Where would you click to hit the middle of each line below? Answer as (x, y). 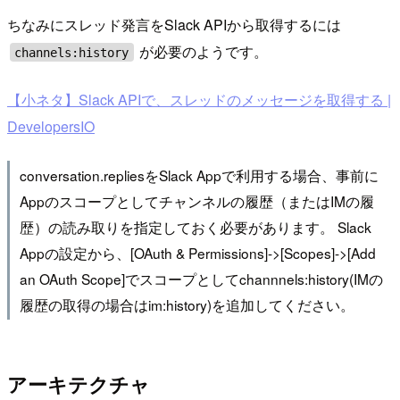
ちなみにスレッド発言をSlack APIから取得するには (174, 25)
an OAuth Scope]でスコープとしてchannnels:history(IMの (201, 278)
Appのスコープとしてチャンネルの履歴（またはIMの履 (196, 200)
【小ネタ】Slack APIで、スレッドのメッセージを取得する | (199, 100)
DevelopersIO (51, 127)
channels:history (72, 52)
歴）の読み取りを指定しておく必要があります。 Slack (195, 226)
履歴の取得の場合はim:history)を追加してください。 (187, 304)
